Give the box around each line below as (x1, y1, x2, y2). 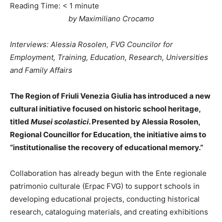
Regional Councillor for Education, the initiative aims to (10, 130, 206, 139)
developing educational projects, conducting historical (10, 194, 200, 204)
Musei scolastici (31, 117, 89, 126)
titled (10, 117, 31, 126)
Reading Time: (10, 1, 62, 10)
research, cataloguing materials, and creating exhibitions (10, 207, 208, 217)
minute (75, 1, 99, 10)
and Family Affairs (10, 65, 72, 75)
